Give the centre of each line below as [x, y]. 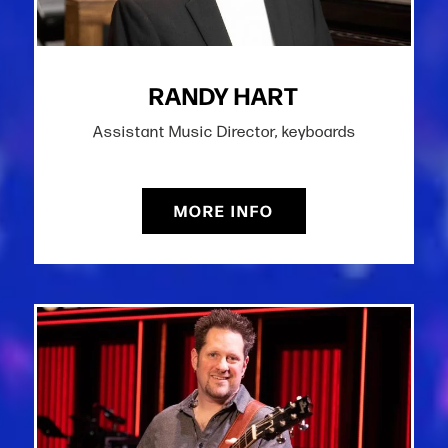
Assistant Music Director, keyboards [224, 132]
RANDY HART [224, 95]
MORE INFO [224, 211]
